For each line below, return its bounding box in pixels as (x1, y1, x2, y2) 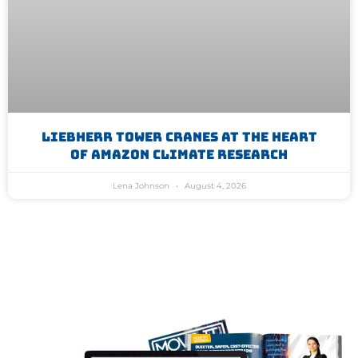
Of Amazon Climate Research (70, 145, 288, 163)
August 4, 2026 (181, 180, 246, 191)
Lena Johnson (112, 180, 172, 191)
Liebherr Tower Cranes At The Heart (41, 128, 317, 145)
